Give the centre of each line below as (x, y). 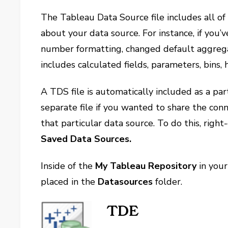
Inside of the (68, 166)
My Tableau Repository (146, 166)
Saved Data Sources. (86, 139)
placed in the (69, 182)
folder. (168, 182)
